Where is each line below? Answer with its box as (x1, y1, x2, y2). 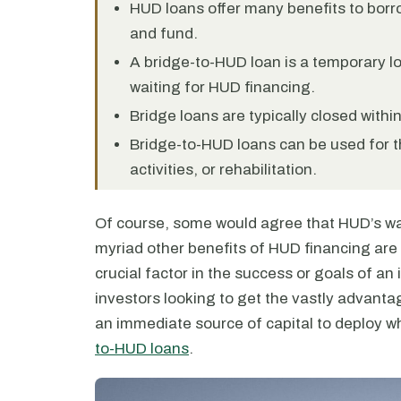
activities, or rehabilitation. (130, 161, 317, 178)
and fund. (130, 25, 198, 42)
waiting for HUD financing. (130, 79, 315, 96)
